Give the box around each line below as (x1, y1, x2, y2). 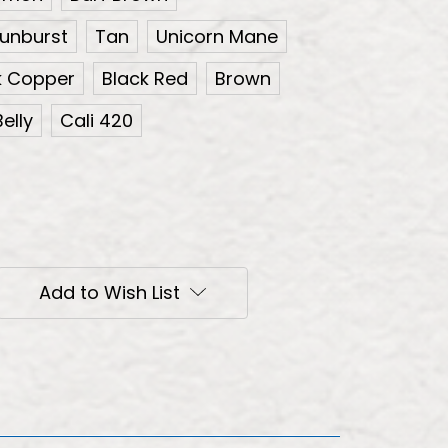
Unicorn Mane (156, 23, 278, 49)
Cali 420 (60, 107, 133, 133)
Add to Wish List (39, 279, 180, 305)
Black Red (102, 65, 188, 91)
